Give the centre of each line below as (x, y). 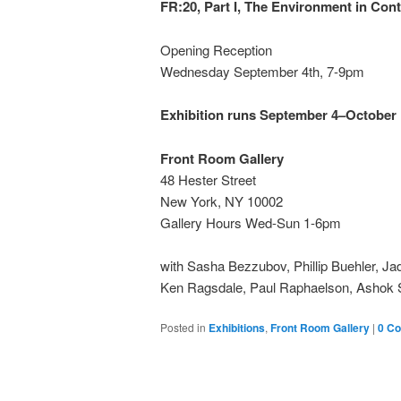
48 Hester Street (208, 179)
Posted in (183, 328)
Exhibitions (236, 328)
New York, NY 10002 (221, 200)
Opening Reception (216, 49)
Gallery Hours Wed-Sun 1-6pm (250, 222)
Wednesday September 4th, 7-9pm (262, 71)
